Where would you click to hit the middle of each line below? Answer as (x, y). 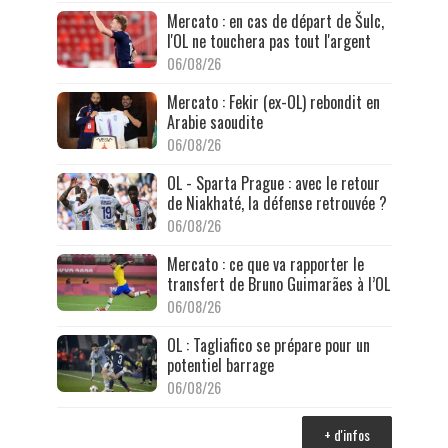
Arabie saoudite (214, 122)
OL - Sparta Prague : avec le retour (273, 183)
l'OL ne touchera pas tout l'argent (268, 41)
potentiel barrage (220, 365)
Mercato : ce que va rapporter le (265, 264)
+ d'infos (346, 435)
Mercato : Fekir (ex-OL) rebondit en (273, 102)
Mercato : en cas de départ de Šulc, (275, 21)
